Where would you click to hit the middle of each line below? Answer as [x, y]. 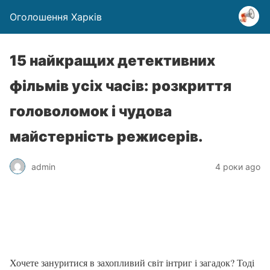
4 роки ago [238, 166]
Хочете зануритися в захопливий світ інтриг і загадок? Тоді [132, 262]
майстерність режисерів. [106, 137]
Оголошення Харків [56, 17]
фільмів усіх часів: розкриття [121, 86]
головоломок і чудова [91, 111]
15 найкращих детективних [112, 61]
